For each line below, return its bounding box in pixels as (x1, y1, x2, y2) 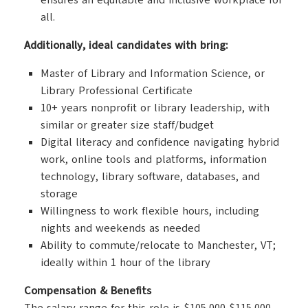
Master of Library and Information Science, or (41, 66, 265, 81)
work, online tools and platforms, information (41, 152, 267, 167)
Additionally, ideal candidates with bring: (24, 38, 228, 53)
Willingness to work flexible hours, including (41, 203, 259, 219)
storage (41, 186, 78, 201)
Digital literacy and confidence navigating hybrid (41, 135, 279, 150)
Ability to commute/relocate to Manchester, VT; (41, 238, 276, 253)
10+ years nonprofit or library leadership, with (41, 100, 269, 115)
